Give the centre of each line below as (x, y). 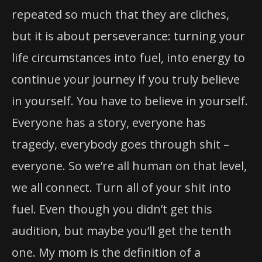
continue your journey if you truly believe (126, 80)
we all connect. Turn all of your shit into (121, 188)
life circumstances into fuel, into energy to (128, 58)
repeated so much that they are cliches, (120, 15)
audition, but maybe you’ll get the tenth (122, 231)
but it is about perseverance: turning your (128, 36)
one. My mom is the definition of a (106, 253)
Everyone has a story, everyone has (109, 123)
